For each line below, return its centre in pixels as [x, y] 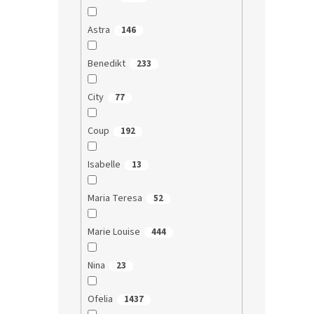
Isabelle [104, 164]
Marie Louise [114, 232]
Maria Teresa [115, 198]
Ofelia [100, 299]
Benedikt [106, 63]
